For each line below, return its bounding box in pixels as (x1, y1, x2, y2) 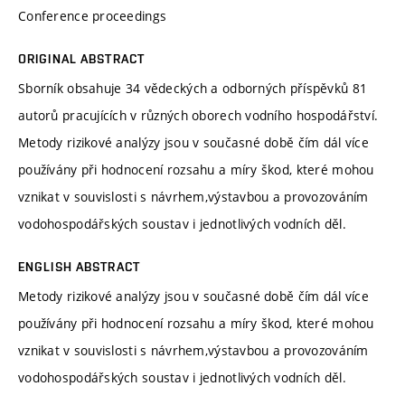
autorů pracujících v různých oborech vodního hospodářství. (18, 106, 379, 124)
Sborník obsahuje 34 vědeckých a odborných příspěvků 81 (18, 79, 368, 97)
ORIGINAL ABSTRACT (18, 51, 146, 66)
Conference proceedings (18, 6, 167, 24)
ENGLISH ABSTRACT (18, 259, 140, 274)
